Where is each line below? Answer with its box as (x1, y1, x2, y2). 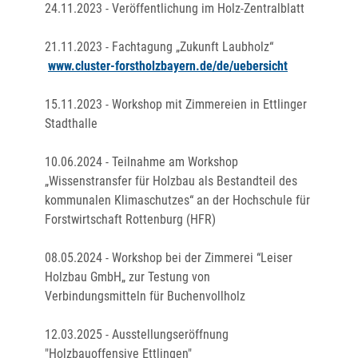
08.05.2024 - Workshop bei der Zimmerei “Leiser (45, 250, 292, 265)
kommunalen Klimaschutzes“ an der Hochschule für (45, 193, 310, 208)
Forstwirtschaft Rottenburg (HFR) (45, 212, 216, 227)
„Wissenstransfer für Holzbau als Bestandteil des (45, 173, 297, 189)
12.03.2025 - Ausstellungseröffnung (45, 327, 229, 342)
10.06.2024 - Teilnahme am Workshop (45, 154, 238, 169)
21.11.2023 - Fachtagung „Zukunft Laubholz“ (45, 39, 273, 54)
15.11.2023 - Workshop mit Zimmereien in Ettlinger (45, 97, 307, 112)
